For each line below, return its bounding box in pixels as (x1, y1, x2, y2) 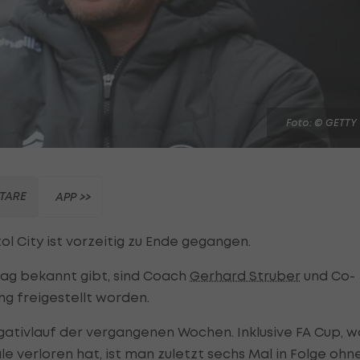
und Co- (301, 268, 355, 284)
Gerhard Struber (190, 268, 301, 284)
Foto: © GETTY (286, 117, 357, 129)
